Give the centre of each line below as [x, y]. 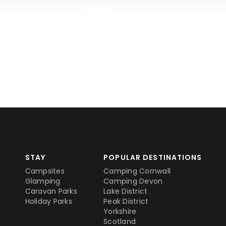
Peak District [126, 201]
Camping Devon [133, 181]
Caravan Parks [51, 191]
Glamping [43, 181]
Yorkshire [120, 211]
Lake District [126, 191]
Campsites [45, 171]
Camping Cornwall [137, 171]
